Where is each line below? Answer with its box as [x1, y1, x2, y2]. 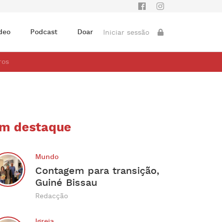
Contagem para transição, [35, 165, 160, 177]
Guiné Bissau [35, 176, 98, 189]
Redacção [35, 192, 69, 201]
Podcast [30, 28, 57, 37]
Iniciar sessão [103, 28, 150, 37]
